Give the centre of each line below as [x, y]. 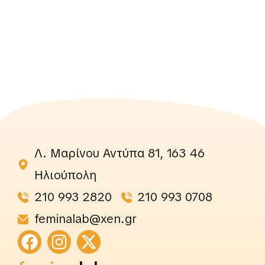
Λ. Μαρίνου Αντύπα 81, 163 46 [119, 153]
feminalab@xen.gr [85, 219]
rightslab [116, 249]
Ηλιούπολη [65, 175]
